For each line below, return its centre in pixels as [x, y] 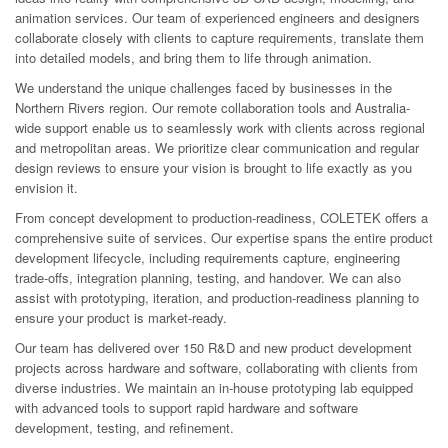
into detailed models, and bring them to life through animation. [193, 57]
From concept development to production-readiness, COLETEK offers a [221, 217]
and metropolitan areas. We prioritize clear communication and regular [217, 147]
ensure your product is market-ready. [121, 317]
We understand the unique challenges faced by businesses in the [203, 87]
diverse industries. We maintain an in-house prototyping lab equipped [214, 387]
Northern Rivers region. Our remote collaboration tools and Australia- [212, 107]
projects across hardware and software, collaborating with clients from [216, 367]
